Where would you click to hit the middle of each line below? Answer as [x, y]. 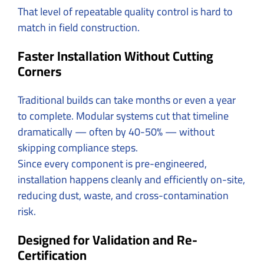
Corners [39, 71]
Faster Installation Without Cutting [115, 56]
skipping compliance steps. [78, 147]
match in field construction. [79, 27]
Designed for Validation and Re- [108, 240]
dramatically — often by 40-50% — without [116, 131]
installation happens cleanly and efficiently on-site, [131, 179]
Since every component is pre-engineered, [112, 163]
